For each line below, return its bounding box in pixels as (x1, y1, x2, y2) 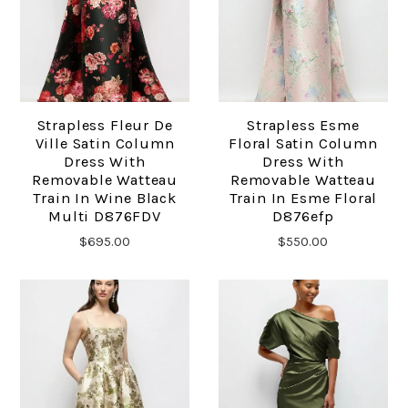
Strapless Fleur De (36, 117, 173, 135)
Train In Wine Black (33, 189, 177, 208)
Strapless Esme (247, 117, 360, 135)
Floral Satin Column (229, 135, 378, 153)
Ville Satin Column (35, 135, 175, 153)
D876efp (272, 208, 334, 226)
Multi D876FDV (48, 208, 161, 226)
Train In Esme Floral (229, 189, 378, 208)
